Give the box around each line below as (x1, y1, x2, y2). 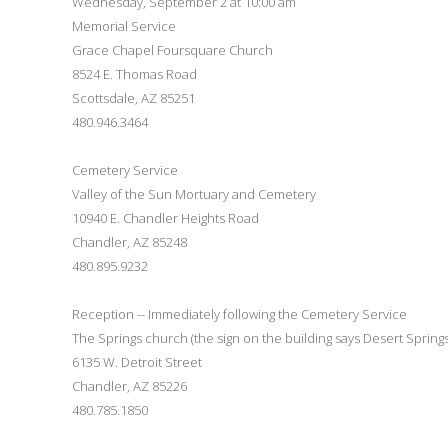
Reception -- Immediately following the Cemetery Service (72, 304, 407, 323)
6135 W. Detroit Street (72, 352, 202, 371)
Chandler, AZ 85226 (72, 376, 187, 395)
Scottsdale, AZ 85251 (72, 88, 195, 107)
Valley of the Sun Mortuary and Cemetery (72, 184, 316, 203)
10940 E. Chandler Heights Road (72, 208, 259, 227)
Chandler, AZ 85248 (72, 232, 187, 251)
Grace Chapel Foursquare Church (72, 40, 273, 59)
